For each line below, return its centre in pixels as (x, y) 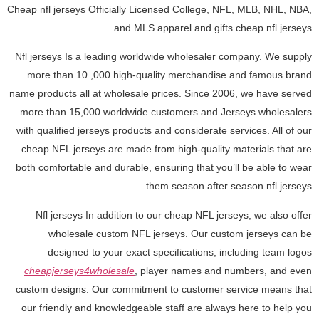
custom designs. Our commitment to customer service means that (164, 289)
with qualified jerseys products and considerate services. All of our (164, 131)
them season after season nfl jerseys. (229, 186)
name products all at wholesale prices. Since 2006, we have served (161, 94)
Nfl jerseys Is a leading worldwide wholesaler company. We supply (163, 57)
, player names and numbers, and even (223, 270)
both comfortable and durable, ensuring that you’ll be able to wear (164, 168)
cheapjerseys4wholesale (79, 270)
